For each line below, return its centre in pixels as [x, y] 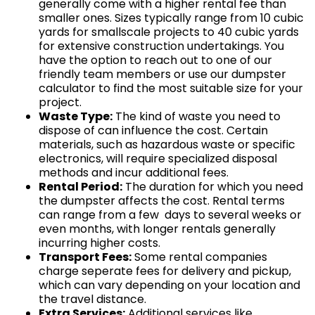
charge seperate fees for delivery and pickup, [165, 271]
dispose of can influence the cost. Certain [153, 130]
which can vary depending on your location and [169, 285]
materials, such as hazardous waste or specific [167, 144]
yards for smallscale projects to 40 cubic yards [169, 32]
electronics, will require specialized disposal [158, 158]
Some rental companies [199, 257]
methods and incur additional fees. [134, 172]
